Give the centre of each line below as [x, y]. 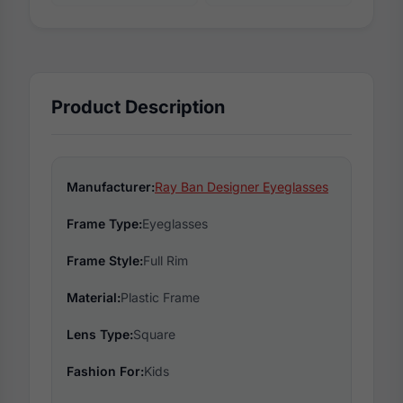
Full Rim [166, 260]
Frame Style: [105, 260]
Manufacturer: [111, 186]
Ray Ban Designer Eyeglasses [242, 186]
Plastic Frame [160, 297]
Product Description [138, 107]
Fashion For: [105, 371]
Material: [94, 297]
